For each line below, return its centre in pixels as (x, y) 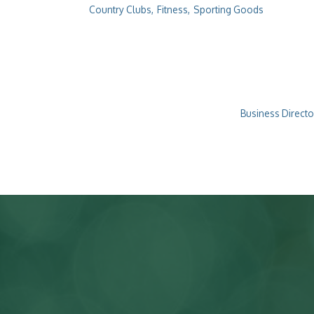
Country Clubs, (121, 9)
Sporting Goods (228, 9)
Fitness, (173, 9)
